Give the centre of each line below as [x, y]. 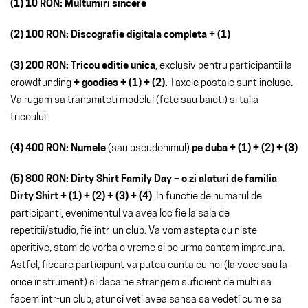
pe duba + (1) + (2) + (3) [245, 148]
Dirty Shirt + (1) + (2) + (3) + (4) [81, 197]
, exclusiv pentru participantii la [224, 66]
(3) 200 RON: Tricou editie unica [83, 66]
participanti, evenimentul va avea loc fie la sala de [120, 214]
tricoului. [29, 118]
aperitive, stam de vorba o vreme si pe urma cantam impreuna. [147, 248]
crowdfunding [41, 83]
